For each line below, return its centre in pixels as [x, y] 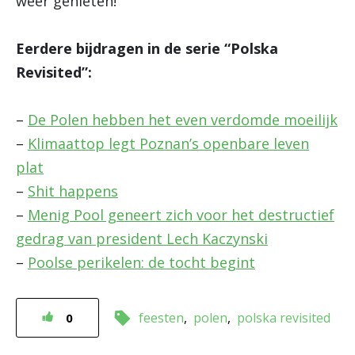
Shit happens [73, 191]
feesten [161, 318]
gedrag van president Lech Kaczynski [142, 239]
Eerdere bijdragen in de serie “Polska [147, 48]
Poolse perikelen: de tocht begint [141, 262]
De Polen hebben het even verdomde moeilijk [183, 120]
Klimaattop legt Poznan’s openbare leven [168, 143]
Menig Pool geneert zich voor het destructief [181, 215]
